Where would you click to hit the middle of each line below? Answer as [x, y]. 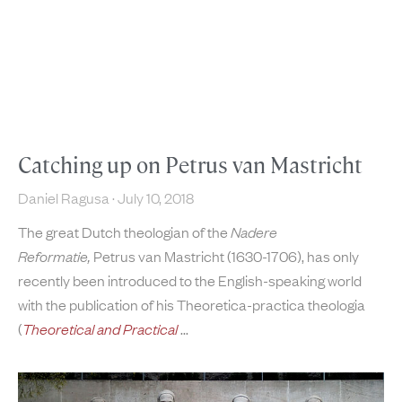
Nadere [254, 231]
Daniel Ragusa [65, 197]
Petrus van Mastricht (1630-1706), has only [225, 255]
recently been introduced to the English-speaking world [190, 280]
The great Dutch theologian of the [124, 231]
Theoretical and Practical [101, 328]
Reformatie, [54, 255]
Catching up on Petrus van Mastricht [190, 165]
